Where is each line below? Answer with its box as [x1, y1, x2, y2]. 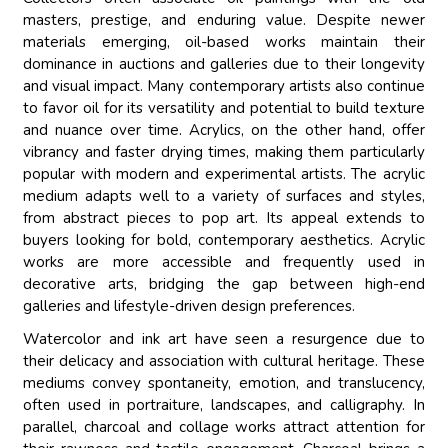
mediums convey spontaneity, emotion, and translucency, [23, 373, 425, 394]
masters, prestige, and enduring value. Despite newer [23, 10, 425, 31]
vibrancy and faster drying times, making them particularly [23, 142, 425, 163]
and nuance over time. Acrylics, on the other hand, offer [23, 120, 425, 141]
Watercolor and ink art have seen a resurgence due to [23, 329, 425, 350]
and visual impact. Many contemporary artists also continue [23, 76, 425, 97]
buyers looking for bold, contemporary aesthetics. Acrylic [23, 230, 425, 251]
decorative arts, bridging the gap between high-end [23, 274, 425, 295]
